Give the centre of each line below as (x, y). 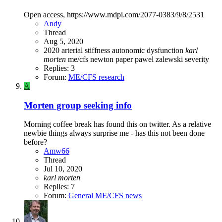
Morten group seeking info (78, 105)
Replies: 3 (59, 68)
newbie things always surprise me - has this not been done (114, 133)
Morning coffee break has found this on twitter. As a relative (117, 124)
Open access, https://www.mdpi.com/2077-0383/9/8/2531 (114, 14)
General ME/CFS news (105, 196)
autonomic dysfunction (149, 50)
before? (35, 142)
